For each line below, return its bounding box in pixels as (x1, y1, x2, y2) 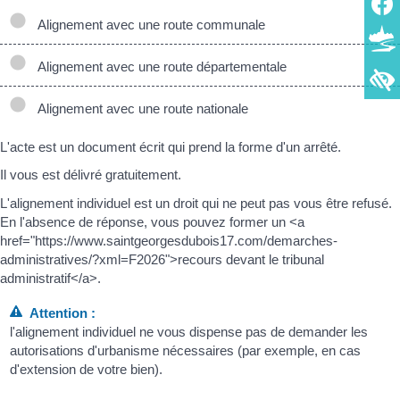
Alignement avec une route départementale (30, 58, 287, 74)
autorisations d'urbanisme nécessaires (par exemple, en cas (10, 343, 362, 359)
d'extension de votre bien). (10, 362, 163, 378)
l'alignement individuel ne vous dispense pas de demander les (10, 324, 369, 340)
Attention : (22, 305, 96, 321)
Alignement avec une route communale (30, 16, 265, 32)
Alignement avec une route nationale (30, 100, 248, 116)
